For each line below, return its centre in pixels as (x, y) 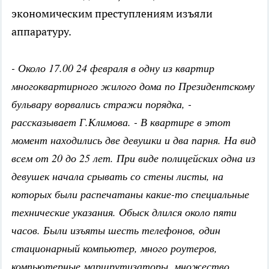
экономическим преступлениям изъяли (112, 14)
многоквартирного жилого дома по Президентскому (133, 86)
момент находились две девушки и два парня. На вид (134, 140)
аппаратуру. (41, 32)
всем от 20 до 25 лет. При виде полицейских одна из (133, 158)
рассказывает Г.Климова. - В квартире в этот (121, 122)
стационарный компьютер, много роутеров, (114, 248)
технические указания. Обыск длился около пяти (124, 212)
